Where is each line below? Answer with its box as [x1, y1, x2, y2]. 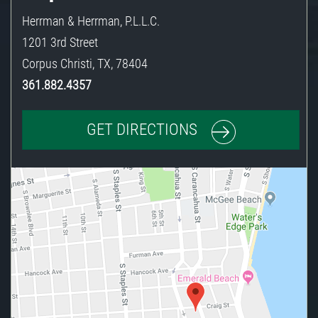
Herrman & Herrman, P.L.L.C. [22, 13, 160, 29]
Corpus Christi [22, 56, 92, 72]
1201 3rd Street [22, 35, 98, 50]
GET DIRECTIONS [86, 120, 197, 140]
